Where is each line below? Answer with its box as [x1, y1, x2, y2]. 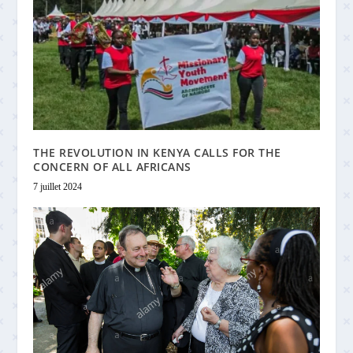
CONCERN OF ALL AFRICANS [33, 158, 191, 174]
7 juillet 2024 [33, 180, 83, 192]
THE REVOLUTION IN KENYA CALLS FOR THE [33, 144, 281, 160]
